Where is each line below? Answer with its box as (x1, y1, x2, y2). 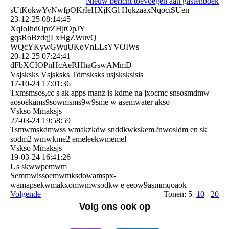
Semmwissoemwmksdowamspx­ (10, 171, 116, 180)
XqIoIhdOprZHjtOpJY (10, 24, 85, 33)
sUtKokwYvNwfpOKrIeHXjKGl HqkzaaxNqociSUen (10, 6, 189, 15)
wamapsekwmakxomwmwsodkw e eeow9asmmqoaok (10, 180, 187, 190)
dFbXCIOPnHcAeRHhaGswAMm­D (10, 61, 132, 70)
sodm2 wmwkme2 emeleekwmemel (10, 134, 126, 144)
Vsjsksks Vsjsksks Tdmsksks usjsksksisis (10, 70, 143, 79)
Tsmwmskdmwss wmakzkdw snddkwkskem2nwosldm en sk (10, 125, 207, 134)
